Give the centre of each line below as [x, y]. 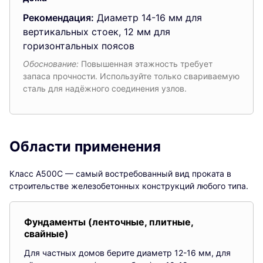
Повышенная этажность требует [146, 63]
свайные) [46, 233]
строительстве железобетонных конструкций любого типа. [129, 186]
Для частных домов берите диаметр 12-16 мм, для [127, 252]
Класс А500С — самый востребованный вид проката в [120, 173]
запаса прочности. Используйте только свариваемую [131, 76]
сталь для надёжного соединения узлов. [105, 88]
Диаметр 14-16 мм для [148, 17]
